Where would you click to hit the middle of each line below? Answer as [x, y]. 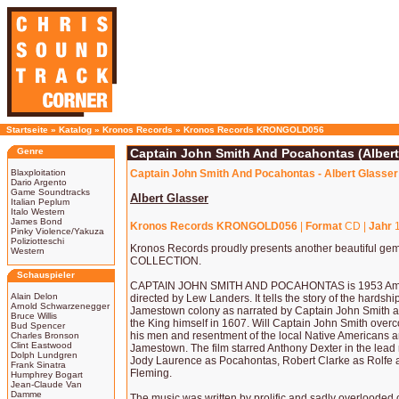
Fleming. [151, 373]
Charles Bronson [45, 335]
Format [324, 226]
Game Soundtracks [50, 192]
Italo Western [38, 212]
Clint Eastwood [41, 345]
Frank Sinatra [38, 365]
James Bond [37, 221]
